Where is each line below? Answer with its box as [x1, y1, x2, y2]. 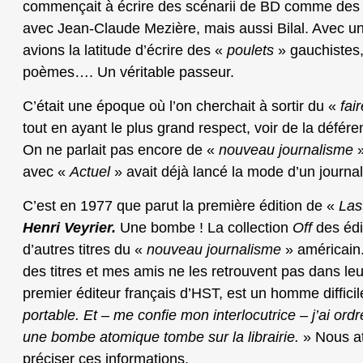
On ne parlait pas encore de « [23, 142, 219, 159]
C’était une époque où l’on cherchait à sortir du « [23, 98, 340, 115]
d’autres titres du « [23, 241, 147, 258]
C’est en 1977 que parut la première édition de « [23, 198, 339, 215]
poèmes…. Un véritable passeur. [23, 64, 234, 81]
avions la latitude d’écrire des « [23, 42, 227, 59]
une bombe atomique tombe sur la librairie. [23, 329, 299, 346]
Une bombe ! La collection [116, 220, 288, 237]
